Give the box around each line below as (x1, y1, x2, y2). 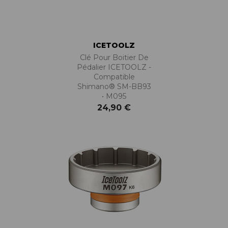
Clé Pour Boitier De (79, 53, 149, 63)
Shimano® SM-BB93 (77, 82, 151, 92)
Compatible (93, 72, 135, 82)
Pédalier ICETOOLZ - (77, 63, 151, 72)
